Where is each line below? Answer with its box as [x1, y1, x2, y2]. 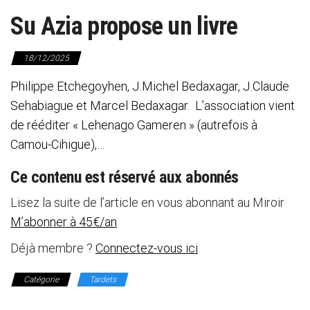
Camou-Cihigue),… [10, 136, 104, 152]
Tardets [89, 274, 116, 284]
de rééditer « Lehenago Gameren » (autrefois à [10, 117, 257, 132]
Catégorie [24, 274, 59, 284]
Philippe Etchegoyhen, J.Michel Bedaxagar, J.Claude [10, 78, 289, 93]
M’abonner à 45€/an [10, 214, 117, 229]
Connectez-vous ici [95, 240, 198, 255]
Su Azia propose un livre [10, 11, 238, 41]
